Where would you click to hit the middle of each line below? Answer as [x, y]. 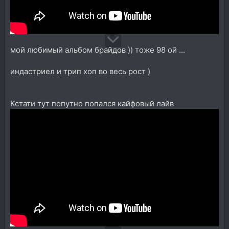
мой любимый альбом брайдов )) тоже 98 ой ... [98, 50]
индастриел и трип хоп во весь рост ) [80, 72]
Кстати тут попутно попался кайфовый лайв [92, 104]
